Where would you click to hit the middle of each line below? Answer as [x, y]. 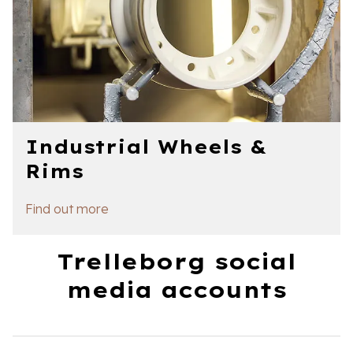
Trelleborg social [176, 261]
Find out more [67, 209]
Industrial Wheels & [146, 147]
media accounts [176, 290]
